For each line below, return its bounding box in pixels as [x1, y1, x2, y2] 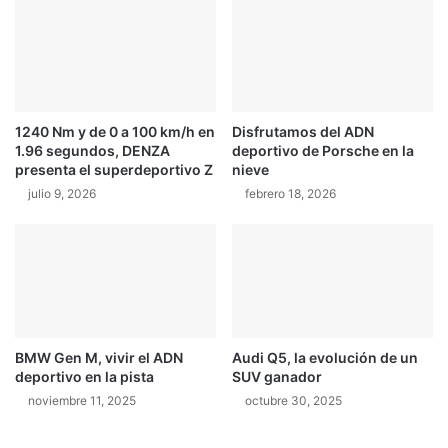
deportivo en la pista [15, 367, 154, 385]
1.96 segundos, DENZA [15, 142, 170, 160]
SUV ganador [232, 367, 322, 385]
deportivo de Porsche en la [232, 142, 414, 160]
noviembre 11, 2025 [28, 392, 136, 408]
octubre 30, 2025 [245, 392, 342, 408]
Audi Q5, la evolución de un [232, 348, 418, 366]
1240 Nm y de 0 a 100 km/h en [15, 123, 215, 141]
